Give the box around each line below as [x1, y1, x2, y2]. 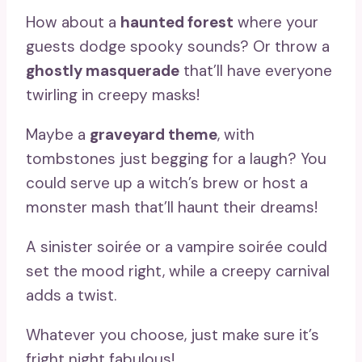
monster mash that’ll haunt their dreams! [26, 196, 318, 217]
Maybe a [26, 124, 90, 145]
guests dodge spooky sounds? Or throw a [26, 36, 330, 57]
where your [234, 11, 318, 32]
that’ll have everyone [179, 60, 332, 81]
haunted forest [120, 11, 234, 32]
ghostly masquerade [26, 60, 179, 81]
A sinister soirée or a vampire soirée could [26, 236, 327, 257]
